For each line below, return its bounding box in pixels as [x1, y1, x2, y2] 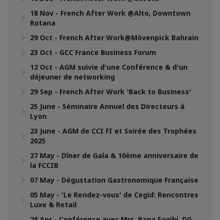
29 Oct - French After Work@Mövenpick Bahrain [30, 32, 198, 42]
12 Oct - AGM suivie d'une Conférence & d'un [30, 62, 188, 72]
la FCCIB [30, 160, 58, 170]
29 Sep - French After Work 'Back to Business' [30, 86, 191, 96]
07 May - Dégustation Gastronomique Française [30, 175, 198, 185]
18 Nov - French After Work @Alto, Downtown [30, 8, 191, 18]
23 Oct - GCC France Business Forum [30, 47, 156, 57]
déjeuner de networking [30, 72, 115, 82]
